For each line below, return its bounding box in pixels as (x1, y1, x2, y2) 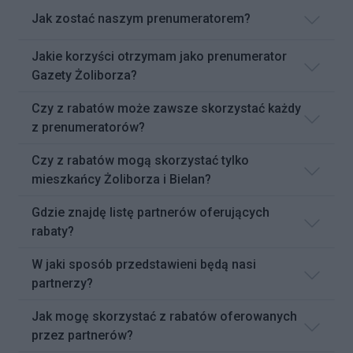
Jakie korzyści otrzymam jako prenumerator (32, 48, 287, 64)
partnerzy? (32, 275, 93, 291)
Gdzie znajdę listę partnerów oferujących (32, 204, 269, 220)
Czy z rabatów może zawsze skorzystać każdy (32, 100, 301, 116)
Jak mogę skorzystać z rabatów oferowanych (32, 308, 297, 324)
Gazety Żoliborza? (32, 67, 137, 83)
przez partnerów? (32, 327, 133, 343)
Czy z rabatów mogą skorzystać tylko (32, 152, 249, 168)
